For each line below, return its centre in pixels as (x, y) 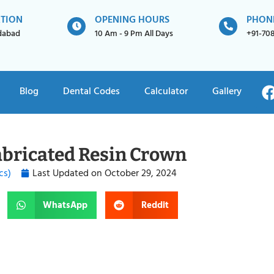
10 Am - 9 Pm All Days (134, 33)
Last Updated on (68, 173)
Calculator (166, 91)
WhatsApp (65, 205)
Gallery (227, 91)
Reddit (155, 205)
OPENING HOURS (132, 20)
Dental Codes (91, 91)
